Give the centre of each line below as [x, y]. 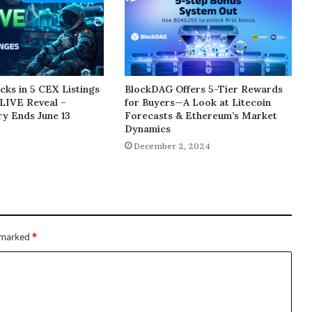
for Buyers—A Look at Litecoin [197, 103]
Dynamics [147, 129]
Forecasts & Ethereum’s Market [201, 116]
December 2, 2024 [172, 146]
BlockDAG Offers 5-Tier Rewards [203, 89]
